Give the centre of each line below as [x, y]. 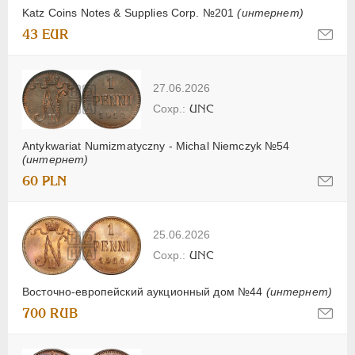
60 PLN [44, 181]
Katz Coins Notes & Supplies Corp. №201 [130, 13]
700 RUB [50, 314]
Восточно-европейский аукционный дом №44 [144, 292]
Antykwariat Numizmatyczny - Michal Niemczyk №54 [156, 145]
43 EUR [46, 35]
